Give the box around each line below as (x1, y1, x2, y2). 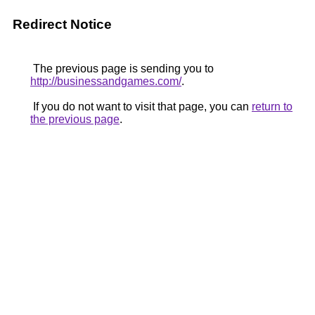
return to (252, 101, 292, 112)
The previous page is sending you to (30, 63, 214, 75)
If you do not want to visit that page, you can (30, 101, 252, 112)
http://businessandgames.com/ (30, 75, 181, 87)
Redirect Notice (13, 17, 112, 32)
